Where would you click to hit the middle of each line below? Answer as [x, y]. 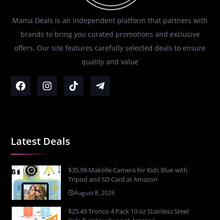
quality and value [110, 62]
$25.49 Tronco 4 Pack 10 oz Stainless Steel [129, 211]
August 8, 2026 [95, 192]
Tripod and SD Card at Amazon [113, 179]
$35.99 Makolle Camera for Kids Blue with [128, 170]
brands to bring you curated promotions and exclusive [110, 34]
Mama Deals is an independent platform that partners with [110, 21]
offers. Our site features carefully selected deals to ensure [110, 48]
